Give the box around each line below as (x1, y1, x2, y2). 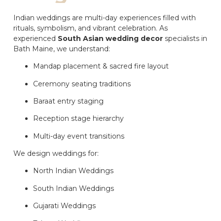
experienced (13, 34, 58, 43)
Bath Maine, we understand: (13, 44, 110, 53)
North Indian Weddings (33, 166, 113, 176)
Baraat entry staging (33, 96, 104, 106)
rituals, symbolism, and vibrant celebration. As (13, 23, 168, 33)
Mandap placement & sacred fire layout (33, 62, 169, 71)
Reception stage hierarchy (33, 114, 124, 123)
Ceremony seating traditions (33, 79, 131, 88)
